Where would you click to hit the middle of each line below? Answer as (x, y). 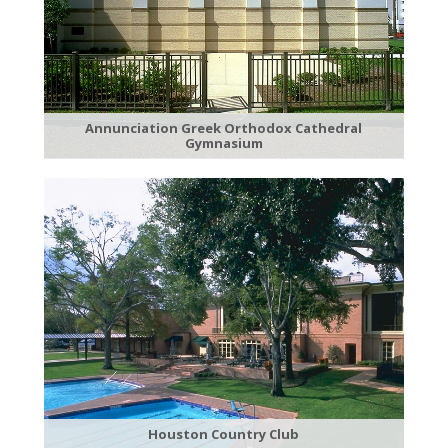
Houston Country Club (224, 433)
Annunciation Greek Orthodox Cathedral (224, 127)
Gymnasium (223, 142)
